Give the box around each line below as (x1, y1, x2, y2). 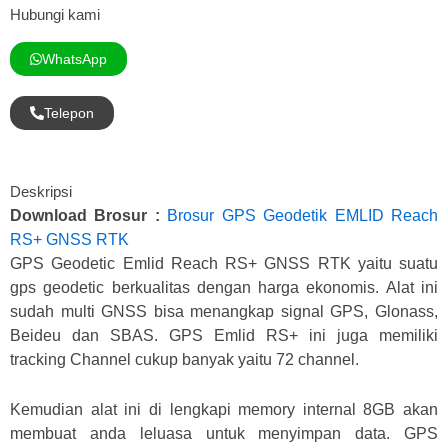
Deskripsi (10, 182, 72, 200)
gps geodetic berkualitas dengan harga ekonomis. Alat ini (10, 278, 438, 296)
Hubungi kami (10, 5, 100, 23)
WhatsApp (42, 50, 107, 67)
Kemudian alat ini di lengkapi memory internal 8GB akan (10, 400, 438, 418)
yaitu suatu (350, 254, 438, 272)
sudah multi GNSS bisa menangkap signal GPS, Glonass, (10, 302, 438, 320)
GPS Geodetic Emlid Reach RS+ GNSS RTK (10, 254, 351, 272)
